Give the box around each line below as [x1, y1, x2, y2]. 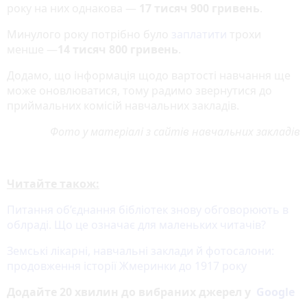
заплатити [171, 26, 227, 42]
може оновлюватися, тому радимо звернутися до [7, 82, 272, 98]
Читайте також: [7, 175, 99, 191]
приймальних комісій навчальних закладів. [7, 97, 239, 113]
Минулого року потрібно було [7, 26, 171, 42]
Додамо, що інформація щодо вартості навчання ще [7, 67, 291, 83]
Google [256, 284, 295, 299]
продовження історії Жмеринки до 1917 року [7, 258, 247, 273]
